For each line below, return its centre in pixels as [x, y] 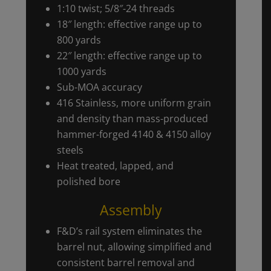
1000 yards [81, 72]
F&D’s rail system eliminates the [129, 231]
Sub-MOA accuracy [99, 87]
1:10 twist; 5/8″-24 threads [116, 9]
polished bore [88, 182]
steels [70, 150]
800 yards [79, 40]
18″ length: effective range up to [129, 24]
